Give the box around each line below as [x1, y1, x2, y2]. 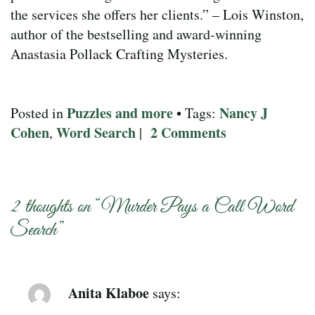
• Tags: [173, 103, 219, 122]
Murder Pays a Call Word [101, 194, 293, 220]
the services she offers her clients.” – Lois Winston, [11, 4, 304, 24]
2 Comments [150, 122, 226, 143]
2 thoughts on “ [11, 194, 101, 220]
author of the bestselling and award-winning [11, 24, 262, 44]
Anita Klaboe [68, 282, 149, 303]
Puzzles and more [67, 102, 173, 123]
